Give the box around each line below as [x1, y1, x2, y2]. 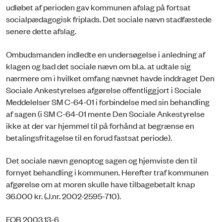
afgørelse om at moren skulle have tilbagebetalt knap [6, 178, 195, 190]
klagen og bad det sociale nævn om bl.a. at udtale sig [6, 60, 191, 71]
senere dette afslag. [6, 25, 76, 37]
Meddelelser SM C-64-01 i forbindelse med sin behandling [6, 96, 210, 107]
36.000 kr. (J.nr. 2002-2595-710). [6, 190, 121, 202]
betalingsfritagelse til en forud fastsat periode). [6, 131, 172, 143]
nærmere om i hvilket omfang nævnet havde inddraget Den [6, 72, 215, 83]
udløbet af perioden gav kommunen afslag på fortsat [6, 1, 191, 13]
